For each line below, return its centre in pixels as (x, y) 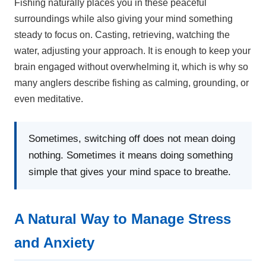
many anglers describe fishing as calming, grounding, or (132, 83)
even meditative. (49, 99)
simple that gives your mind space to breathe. (130, 172)
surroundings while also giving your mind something (123, 19)
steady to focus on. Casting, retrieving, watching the (122, 35)
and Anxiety (54, 243)
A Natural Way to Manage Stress (123, 219)
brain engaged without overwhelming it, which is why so (131, 67)
